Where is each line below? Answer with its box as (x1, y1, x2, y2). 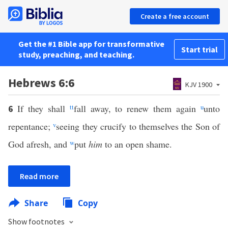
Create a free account (140, 12, 209, 21)
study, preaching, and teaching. (18, 49, 134, 60)
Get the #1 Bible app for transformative (18, 39, 164, 49)
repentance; (8, 120, 53, 132)
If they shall (17, 102, 70, 115)
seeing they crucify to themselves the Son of (56, 120, 220, 132)
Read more (20, 171, 59, 181)
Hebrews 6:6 (8, 75, 75, 91)
